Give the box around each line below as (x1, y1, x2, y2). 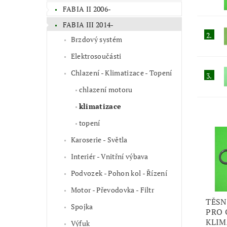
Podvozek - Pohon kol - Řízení (70, 168, 168, 178)
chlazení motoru (79, 85, 133, 95)
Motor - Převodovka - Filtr (70, 185, 155, 195)
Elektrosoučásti (70, 51, 122, 61)
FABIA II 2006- (62, 4, 111, 14)
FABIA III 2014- (62, 19, 114, 29)
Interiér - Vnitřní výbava (70, 152, 148, 162)
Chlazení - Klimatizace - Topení (70, 68, 172, 78)
